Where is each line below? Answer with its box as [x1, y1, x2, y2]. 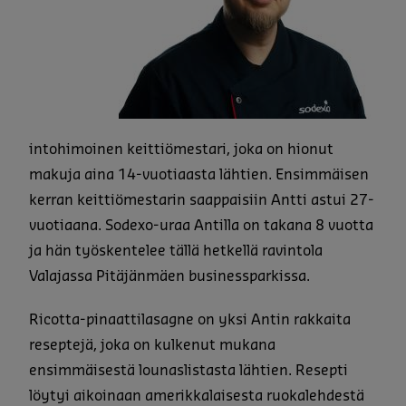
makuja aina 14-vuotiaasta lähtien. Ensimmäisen [29, 167, 369, 182]
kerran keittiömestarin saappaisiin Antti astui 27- [29, 192, 374, 208]
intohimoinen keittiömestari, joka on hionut [29, 141, 333, 157]
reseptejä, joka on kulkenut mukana [29, 337, 275, 353]
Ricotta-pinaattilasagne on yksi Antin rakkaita [29, 312, 351, 327]
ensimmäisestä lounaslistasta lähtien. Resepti [29, 362, 348, 378]
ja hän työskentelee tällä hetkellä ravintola [29, 243, 323, 258]
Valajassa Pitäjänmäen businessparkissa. [29, 268, 310, 284]
